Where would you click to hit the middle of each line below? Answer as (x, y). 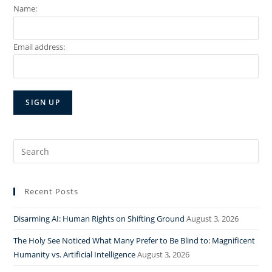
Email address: (39, 47)
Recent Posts (52, 191)
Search (27, 146)
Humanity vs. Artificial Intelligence (75, 254)
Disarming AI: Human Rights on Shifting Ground (99, 219)
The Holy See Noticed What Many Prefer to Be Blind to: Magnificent (134, 240)
